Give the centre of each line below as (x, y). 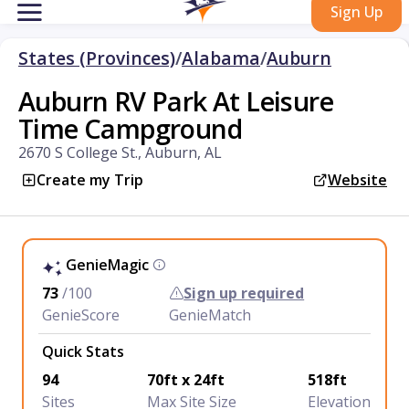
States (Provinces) (97, 58)
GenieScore (81, 315)
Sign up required (244, 293)
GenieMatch (210, 315)
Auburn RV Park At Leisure (176, 101)
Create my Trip (90, 180)
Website (357, 180)
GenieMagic (107, 265)
